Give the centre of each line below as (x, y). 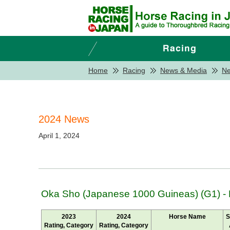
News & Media (184, 70)
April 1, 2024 (59, 136)
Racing (134, 70)
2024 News (64, 119)
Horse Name (187, 217)
